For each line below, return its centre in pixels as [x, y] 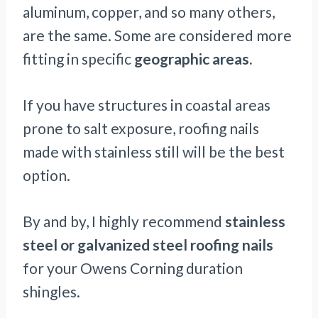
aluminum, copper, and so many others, [149, 12]
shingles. [51, 292]
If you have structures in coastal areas [147, 105]
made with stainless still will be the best [154, 152]
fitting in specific [77, 59]
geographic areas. [193, 59]
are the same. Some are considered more [157, 35]
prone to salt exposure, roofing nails [141, 128]
